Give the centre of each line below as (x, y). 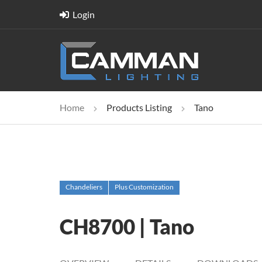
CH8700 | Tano (127, 226)
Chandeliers (84, 187)
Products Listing (139, 107)
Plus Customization (144, 187)
